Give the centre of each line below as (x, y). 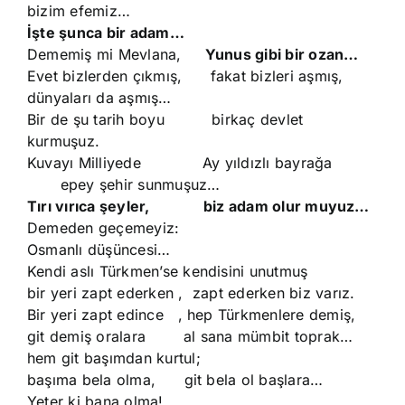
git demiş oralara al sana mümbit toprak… (190, 336)
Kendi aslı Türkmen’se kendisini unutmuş (168, 271)
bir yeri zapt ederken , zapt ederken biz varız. (191, 293)
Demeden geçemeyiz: (104, 228)
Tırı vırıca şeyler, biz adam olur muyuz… (198, 206)
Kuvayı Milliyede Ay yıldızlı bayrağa (180, 163)
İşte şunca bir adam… (106, 33)
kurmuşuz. (64, 141)
